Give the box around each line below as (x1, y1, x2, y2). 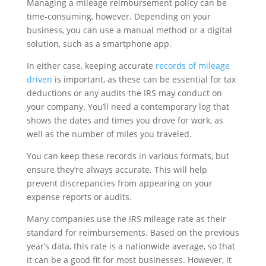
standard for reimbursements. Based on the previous (26, 226, 239, 238)
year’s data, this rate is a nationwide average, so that (26, 240, 235, 252)
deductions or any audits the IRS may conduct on (26, 87, 222, 99)
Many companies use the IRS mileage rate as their (26, 213, 226, 224)
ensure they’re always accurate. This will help (26, 163, 207, 175)
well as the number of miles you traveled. (26, 128, 192, 140)
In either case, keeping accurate (26, 59, 156, 71)
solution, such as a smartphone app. (26, 37, 172, 49)
